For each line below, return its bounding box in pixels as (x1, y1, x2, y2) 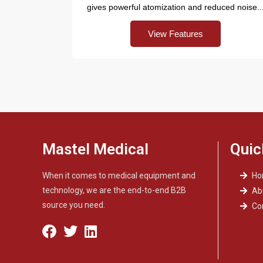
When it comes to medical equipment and (42, 170, 195, 180)
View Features (147, 28, 203, 39)
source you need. (42, 200, 105, 210)
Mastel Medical (42, 140, 149, 158)
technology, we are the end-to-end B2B (42, 185, 186, 195)
